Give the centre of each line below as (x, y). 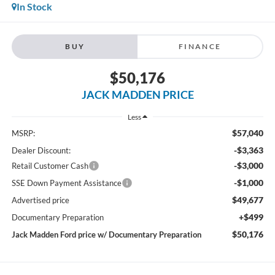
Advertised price (40, 200)
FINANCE (200, 46)
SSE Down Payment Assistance (66, 183)
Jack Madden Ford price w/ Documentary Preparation (106, 234)
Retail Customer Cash (50, 165)
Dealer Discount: (41, 150)
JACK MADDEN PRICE (137, 95)
